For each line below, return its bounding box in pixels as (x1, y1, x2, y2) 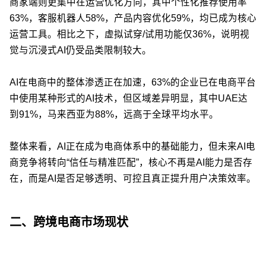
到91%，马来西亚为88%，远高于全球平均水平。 (9, 109, 218, 119)
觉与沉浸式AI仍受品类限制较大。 (9, 45, 151, 55)
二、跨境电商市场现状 (9, 215, 128, 229)
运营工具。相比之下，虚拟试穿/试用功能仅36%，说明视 (9, 28, 249, 39)
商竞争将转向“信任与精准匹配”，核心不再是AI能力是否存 (9, 157, 252, 167)
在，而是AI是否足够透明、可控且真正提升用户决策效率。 (9, 173, 256, 183)
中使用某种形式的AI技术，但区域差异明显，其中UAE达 (9, 93, 248, 103)
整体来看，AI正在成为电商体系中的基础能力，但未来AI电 (9, 141, 255, 151)
